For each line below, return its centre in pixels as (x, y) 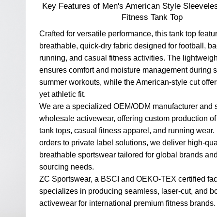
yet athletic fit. (63, 94)
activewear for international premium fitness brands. (128, 203)
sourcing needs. (67, 167)
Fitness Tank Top (152, 17)
